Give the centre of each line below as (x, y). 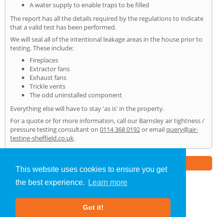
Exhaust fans (48, 77)
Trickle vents (47, 86)
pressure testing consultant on (55, 129)
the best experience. (51, 183)
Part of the (66, 163)
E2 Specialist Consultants (114, 163)
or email (153, 129)
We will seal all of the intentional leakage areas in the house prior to (106, 39)
